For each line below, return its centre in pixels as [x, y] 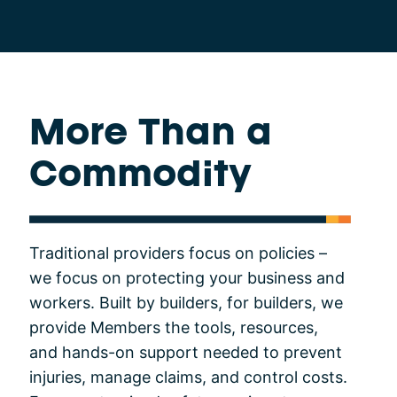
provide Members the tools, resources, [174, 327]
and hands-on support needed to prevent [186, 352]
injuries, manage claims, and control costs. [188, 377]
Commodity [140, 177]
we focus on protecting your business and [187, 277]
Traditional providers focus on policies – [178, 253]
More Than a [151, 135]
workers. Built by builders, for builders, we [186, 302]
